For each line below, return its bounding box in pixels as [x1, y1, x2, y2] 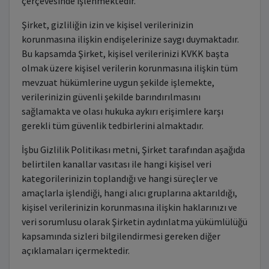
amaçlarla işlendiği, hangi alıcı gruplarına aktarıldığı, [21, 187, 237, 199]
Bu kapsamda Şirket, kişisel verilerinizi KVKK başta [21, 47, 229, 59]
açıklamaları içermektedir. [21, 244, 130, 256]
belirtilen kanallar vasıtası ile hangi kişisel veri [21, 158, 211, 170]
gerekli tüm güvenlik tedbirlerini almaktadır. [21, 119, 204, 131]
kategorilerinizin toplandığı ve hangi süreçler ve [21, 172, 218, 184]
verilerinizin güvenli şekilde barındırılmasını [21, 91, 201, 103]
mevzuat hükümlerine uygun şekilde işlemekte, [21, 76, 214, 88]
